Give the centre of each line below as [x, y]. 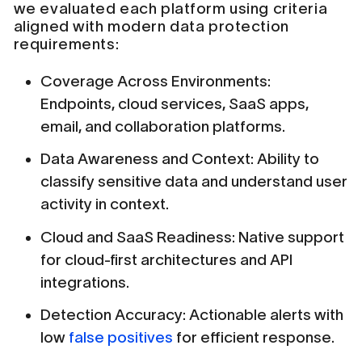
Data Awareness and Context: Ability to [180, 159]
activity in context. [105, 204]
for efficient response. [254, 338]
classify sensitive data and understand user [194, 182]
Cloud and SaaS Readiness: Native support [193, 237]
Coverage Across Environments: [156, 81]
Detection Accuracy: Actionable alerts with [192, 315]
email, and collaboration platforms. [163, 126]
